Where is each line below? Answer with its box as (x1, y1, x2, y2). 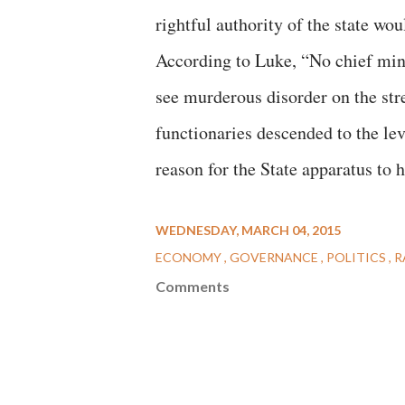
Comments (155, 278, 230, 295)
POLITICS (326, 250, 389, 265)
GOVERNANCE (230, 250, 321, 265)
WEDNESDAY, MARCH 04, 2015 (155, 222, 341, 238)
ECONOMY (155, 250, 224, 265)
